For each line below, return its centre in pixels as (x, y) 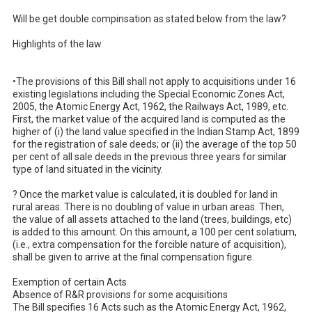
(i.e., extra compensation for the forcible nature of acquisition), (149, 244)
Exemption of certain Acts (70, 282)
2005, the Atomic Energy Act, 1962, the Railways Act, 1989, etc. (150, 106)
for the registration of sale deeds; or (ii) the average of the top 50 (155, 144)
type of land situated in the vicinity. (88, 169)
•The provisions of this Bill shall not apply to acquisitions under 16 (154, 81)
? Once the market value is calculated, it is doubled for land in (145, 194)
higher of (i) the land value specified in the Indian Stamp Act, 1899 (156, 131)
